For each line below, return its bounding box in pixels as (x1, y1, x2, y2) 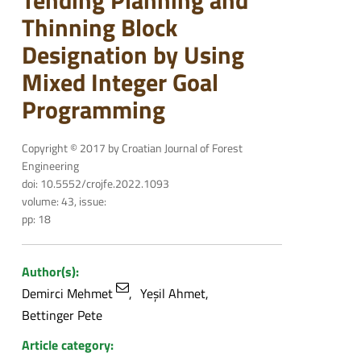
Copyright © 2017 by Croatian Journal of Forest (21, 139, 243, 157)
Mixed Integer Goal (21, 64, 218, 102)
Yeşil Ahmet (139, 284, 205, 304)
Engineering (21, 157, 79, 175)
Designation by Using (21, 36, 244, 74)
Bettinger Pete (21, 305, 102, 326)
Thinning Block (21, 9, 177, 47)
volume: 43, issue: (21, 193, 106, 210)
